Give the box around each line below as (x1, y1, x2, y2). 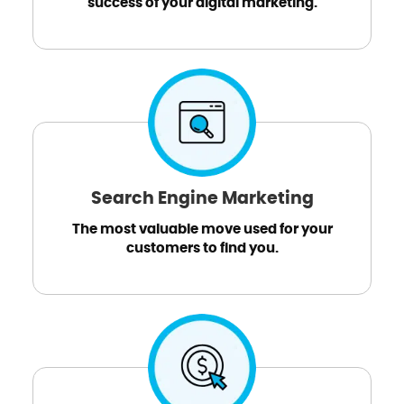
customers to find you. (125, 241, 279, 255)
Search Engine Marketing (90, 189, 314, 207)
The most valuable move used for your (71, 222, 333, 236)
